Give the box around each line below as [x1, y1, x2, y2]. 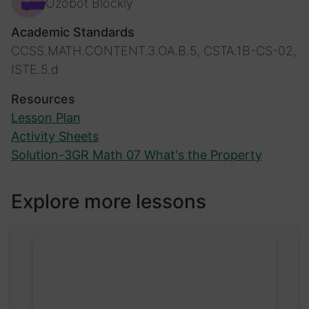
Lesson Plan [11, 110, 81, 125]
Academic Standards [11, 24, 134, 39]
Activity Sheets [11, 128, 99, 143]
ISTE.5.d [11, 61, 59, 77]
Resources [11, 91, 75, 106]
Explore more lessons [11, 189, 206, 213]
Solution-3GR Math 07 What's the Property [11, 147, 262, 162]
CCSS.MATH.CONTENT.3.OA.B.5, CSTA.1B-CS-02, [11, 43, 297, 58]
